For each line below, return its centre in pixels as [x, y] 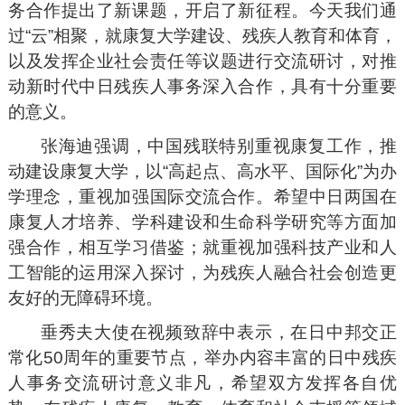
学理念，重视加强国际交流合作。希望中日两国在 [202, 196]
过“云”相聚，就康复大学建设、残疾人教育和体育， [202, 35]
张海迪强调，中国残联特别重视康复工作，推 [219, 146]
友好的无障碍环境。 [85, 297]
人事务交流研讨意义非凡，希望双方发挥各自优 [202, 382]
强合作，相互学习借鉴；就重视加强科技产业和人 [202, 247]
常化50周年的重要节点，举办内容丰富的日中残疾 [202, 357]
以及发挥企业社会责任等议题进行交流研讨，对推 [202, 61]
